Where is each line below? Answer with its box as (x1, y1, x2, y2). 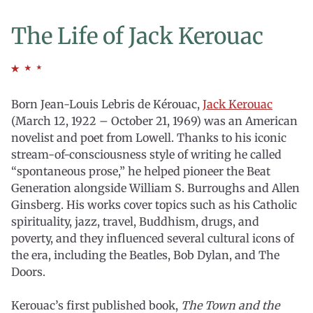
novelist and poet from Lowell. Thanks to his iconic (11, 131, 286, 145)
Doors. (11, 265, 48, 279)
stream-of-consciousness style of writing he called (11, 147, 282, 161)
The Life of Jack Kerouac (11, 22, 263, 50)
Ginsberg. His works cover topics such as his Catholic (11, 198, 297, 212)
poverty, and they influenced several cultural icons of (11, 231, 294, 245)
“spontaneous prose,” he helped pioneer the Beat (11, 164, 270, 178)
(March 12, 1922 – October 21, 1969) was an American (11, 114, 298, 128)
